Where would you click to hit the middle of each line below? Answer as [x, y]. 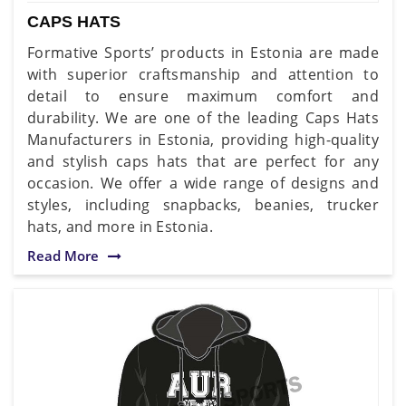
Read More [63, 255]
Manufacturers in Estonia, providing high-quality [203, 139]
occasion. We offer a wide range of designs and [203, 183]
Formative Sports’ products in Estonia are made [203, 52]
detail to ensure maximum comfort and [203, 96]
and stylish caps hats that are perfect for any [203, 161]
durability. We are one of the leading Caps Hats [203, 117]
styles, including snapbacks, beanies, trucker [203, 204]
